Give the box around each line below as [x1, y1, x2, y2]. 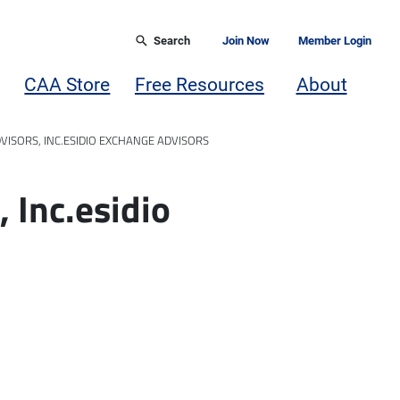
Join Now [222, 34, 270, 48]
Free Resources [134, 73, 264, 96]
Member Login [298, 34, 371, 48]
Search [154, 34, 190, 48]
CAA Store [24, 73, 111, 96]
